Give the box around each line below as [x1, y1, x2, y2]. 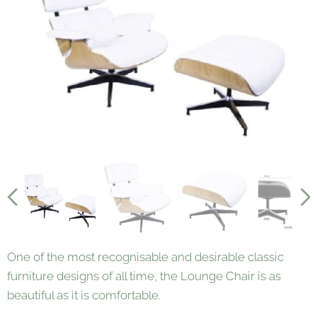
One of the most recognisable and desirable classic [7, 249, 284, 264]
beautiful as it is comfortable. [7, 287, 161, 302]
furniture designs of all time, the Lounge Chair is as [7, 268, 281, 283]
